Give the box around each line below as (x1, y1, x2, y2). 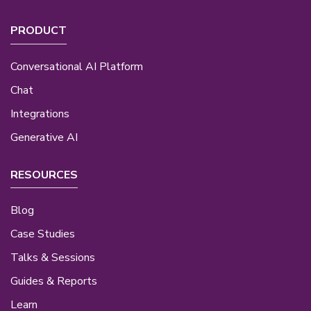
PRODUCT (10, 23, 67, 39)
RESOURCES (10, 167, 78, 183)
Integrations (10, 106, 69, 121)
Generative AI (10, 129, 78, 145)
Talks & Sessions (10, 250, 95, 266)
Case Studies (10, 226, 75, 242)
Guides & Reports (10, 274, 97, 289)
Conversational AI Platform (10, 58, 143, 74)
